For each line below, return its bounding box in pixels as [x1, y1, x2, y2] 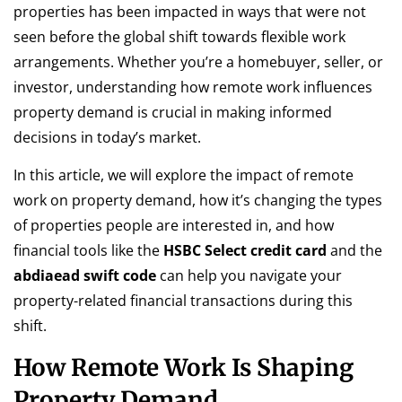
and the [327, 240, 382, 261]
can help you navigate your [156, 266, 342, 286]
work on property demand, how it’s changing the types [13, 190, 382, 211]
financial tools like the [13, 240, 163, 261]
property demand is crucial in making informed [13, 102, 332, 122]
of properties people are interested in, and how [13, 215, 334, 236]
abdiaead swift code [13, 266, 156, 286]
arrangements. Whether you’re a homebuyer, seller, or [13, 52, 383, 72]
